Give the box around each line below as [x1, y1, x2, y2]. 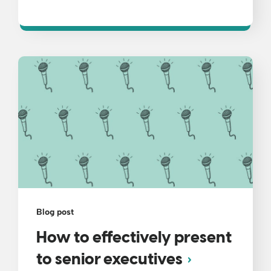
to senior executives [36, 252, 183, 269]
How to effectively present [36, 230, 232, 247]
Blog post [36, 207, 74, 218]
